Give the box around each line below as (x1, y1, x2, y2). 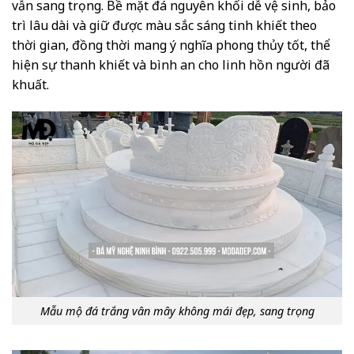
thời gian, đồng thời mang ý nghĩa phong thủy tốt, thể (12, 36, 330, 55)
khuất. (12, 76, 49, 94)
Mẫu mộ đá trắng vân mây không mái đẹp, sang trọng (40, 303, 314, 318)
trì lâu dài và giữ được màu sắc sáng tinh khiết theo (12, 17, 317, 35)
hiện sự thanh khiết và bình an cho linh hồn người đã (12, 56, 330, 74)
